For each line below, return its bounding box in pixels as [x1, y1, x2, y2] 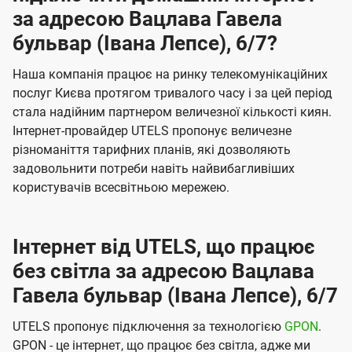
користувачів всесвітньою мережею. [13, 180, 229, 196]
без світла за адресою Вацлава [13, 259, 314, 284]
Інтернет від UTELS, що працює [13, 235, 315, 259]
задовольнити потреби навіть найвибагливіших [13, 161, 295, 177]
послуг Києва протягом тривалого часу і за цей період [13, 86, 332, 101]
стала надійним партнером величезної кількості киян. [13, 104, 332, 120]
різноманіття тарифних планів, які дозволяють [13, 142, 291, 158]
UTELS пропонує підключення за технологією [13, 319, 284, 335]
